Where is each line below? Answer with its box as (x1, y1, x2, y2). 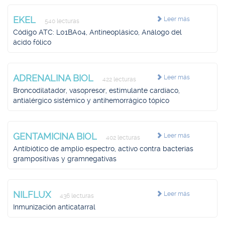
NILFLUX (13, 189, 53, 200)
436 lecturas (58, 192, 94, 199)
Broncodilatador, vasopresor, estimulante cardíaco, (13, 86, 180, 94)
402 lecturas (104, 134, 140, 141)
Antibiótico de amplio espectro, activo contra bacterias (13, 145, 193, 153)
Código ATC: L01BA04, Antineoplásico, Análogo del (13, 28, 182, 36)
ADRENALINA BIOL (13, 73, 96, 83)
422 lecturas (101, 76, 136, 83)
